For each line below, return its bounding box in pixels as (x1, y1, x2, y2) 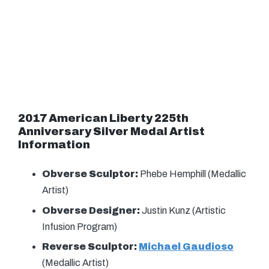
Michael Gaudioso (139, 241, 234, 252)
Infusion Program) (42, 221, 117, 232)
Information (18, 139, 90, 151)
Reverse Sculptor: (42, 241, 139, 252)
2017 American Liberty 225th (18, 112, 189, 125)
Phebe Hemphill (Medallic (138, 169, 246, 180)
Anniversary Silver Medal (18, 125, 168, 138)
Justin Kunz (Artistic (142, 205, 226, 216)
